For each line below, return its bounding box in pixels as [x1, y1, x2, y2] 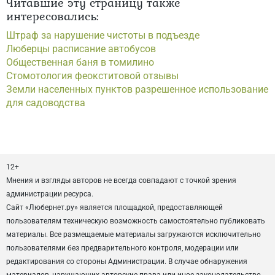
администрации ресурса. [6, 190, 93, 198]
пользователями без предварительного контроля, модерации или [6, 244, 239, 252]
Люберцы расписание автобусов [6, 43, 156, 55]
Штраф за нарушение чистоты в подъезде [6, 29, 199, 41]
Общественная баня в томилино [6, 56, 154, 68]
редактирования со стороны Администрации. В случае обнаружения [6, 257, 247, 266]
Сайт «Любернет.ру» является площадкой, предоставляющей [6, 203, 223, 212]
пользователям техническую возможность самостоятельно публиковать [6, 217, 265, 225]
